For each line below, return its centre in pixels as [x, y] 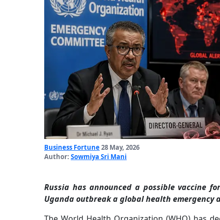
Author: [57, 157]
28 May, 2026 [120, 148]
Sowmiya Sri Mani [99, 157]
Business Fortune [72, 148]
